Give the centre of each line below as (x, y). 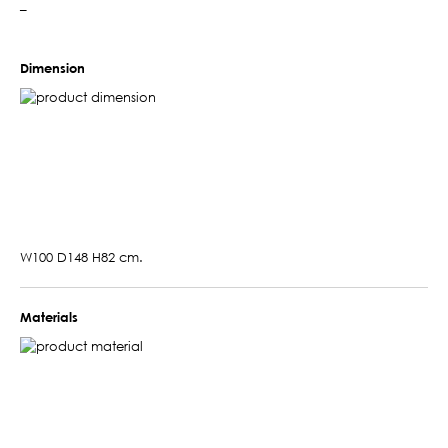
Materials (49, 316)
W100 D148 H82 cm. (81, 256)
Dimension (52, 67)
